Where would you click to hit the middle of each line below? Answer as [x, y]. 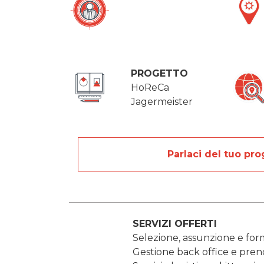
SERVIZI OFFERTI [174, 224]
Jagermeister [162, 102]
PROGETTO [159, 74]
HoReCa [150, 88]
